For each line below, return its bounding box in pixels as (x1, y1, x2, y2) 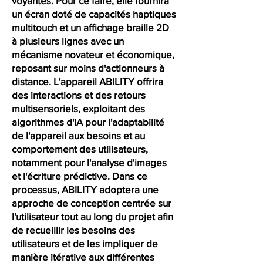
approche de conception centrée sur (12, 197, 171, 208)
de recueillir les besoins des (12, 224, 135, 235)
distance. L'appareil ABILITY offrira (12, 76, 163, 87)
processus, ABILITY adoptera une (12, 184, 159, 195)
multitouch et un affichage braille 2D (12, 22, 169, 33)
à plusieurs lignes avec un (12, 35, 124, 46)
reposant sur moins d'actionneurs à (12, 62, 164, 73)
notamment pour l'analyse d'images (12, 157, 167, 168)
